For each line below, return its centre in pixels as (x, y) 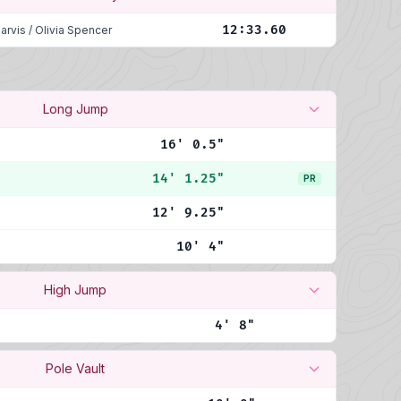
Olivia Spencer (73, 30)
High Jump (76, 290)
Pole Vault (76, 368)
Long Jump (75, 109)
